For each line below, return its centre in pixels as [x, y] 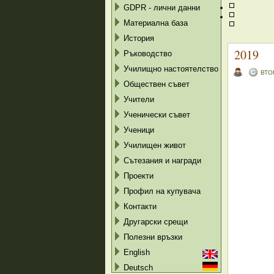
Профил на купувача [162, 191]
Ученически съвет [157, 115]
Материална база [156, 23]
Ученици [139, 130]
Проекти [139, 176]
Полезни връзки [153, 237]
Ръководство [148, 54]
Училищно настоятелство [171, 69]
